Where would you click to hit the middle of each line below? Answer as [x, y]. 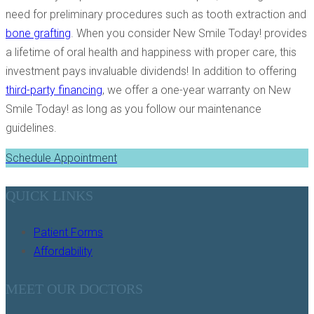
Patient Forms [68, 233]
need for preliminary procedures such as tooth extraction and [156, 15]
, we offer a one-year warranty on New [197, 90]
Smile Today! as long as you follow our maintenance [134, 109]
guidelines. [31, 128]
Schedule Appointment [61, 158]
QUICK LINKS [49, 195]
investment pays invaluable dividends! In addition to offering [151, 71]
